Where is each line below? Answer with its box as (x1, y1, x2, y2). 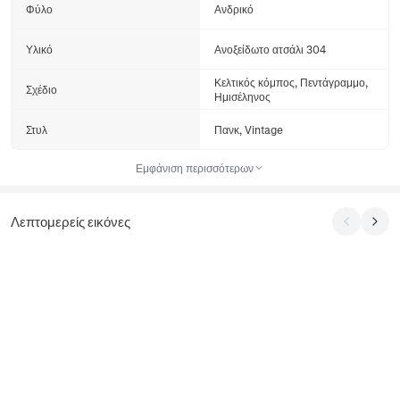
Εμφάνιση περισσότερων (136, 162, 254, 174)
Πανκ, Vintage (214, 123, 283, 136)
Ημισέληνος (214, 90, 271, 103)
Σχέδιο (26, 83, 57, 96)
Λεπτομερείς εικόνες (11, 213, 130, 229)
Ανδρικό (214, 3, 254, 15)
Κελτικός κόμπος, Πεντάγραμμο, (214, 76, 368, 88)
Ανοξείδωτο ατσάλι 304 (214, 43, 326, 55)
